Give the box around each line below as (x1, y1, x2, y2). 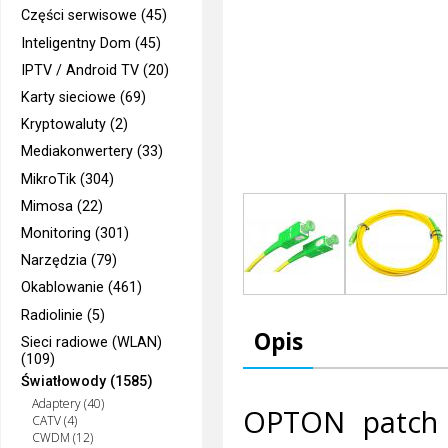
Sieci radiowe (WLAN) (21, 333, 163, 351)
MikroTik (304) (21, 170, 115, 188)
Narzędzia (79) (21, 252, 118, 270)
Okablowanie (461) (21, 279, 143, 297)
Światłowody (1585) (21, 373, 154, 391)
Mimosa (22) (21, 197, 104, 215)
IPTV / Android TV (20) (21, 61, 170, 79)
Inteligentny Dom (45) (21, 34, 162, 52)
